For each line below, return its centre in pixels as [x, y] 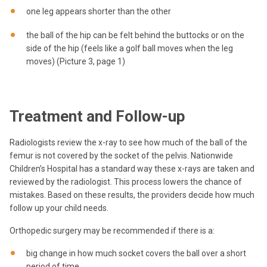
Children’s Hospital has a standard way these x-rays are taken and [132, 169]
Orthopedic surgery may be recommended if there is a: [112, 231]
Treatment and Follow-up [99, 117]
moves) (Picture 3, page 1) [76, 61]
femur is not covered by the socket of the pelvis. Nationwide [121, 156]
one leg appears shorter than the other [99, 11]
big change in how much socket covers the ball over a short [136, 254]
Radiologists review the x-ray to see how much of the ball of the [128, 143]
